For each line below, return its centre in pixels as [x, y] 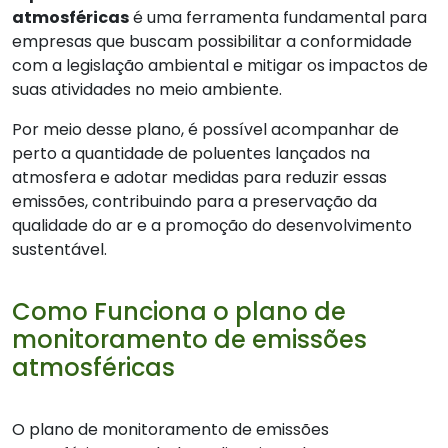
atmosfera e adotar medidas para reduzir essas [199, 177]
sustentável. [59, 249]
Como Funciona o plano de [179, 311]
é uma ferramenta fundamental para [278, 17]
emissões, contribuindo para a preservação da [194, 201]
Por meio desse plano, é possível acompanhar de [205, 129]
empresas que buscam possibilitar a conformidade [212, 41]
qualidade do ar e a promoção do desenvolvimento [212, 225]
